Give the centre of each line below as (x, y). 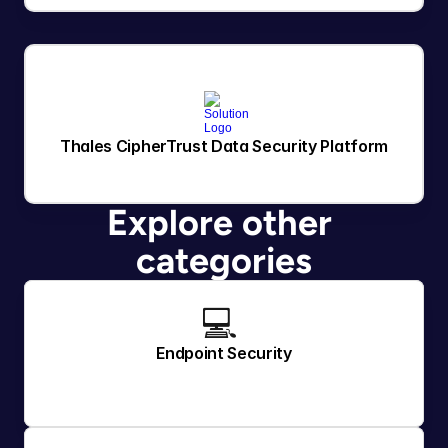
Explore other (219, 222)
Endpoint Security (224, 353)
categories (224, 260)
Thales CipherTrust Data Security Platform (224, 146)
